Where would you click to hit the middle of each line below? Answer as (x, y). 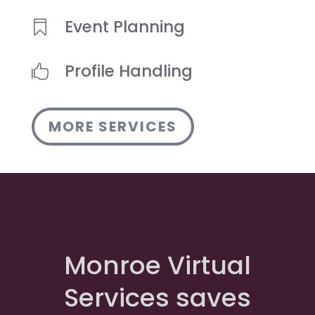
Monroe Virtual (157, 266)
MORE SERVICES (112, 127)
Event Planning (124, 27)
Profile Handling (128, 71)
